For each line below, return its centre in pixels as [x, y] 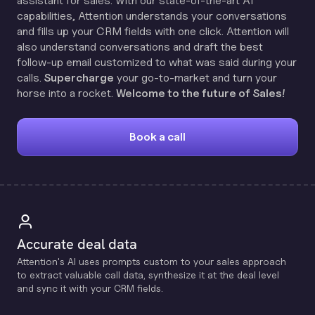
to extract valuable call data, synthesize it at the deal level [148, 275]
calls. [29, 78]
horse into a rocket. [66, 93]
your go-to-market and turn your [195, 78]
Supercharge [78, 78]
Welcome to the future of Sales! [201, 93]
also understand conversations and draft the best [140, 47]
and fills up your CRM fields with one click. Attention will [153, 31]
